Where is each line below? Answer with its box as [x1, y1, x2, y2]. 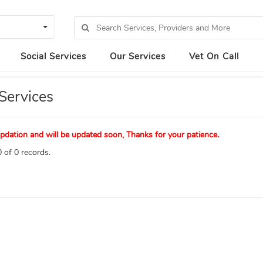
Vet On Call [189, 50, 239, 62]
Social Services [21, 50, 86, 62]
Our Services [110, 50, 166, 62]
